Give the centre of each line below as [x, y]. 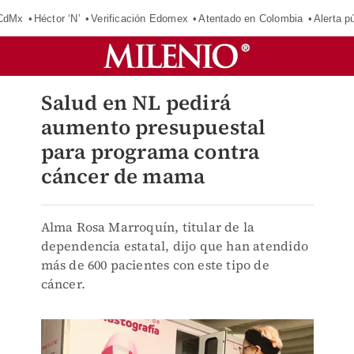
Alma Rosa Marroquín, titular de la [148, 227]
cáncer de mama [123, 176]
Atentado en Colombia [251, 18]
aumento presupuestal [153, 127]
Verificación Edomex [139, 18]
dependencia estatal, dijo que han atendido [174, 246]
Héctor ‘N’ [57, 18]
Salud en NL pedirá [136, 103]
